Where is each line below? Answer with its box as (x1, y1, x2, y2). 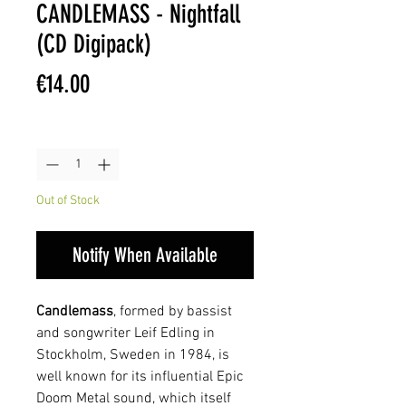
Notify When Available (72, 243, 217, 267)
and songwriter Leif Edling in (36, 324, 215, 343)
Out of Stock (36, 193, 100, 208)
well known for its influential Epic (36, 368, 244, 386)
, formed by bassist (113, 303, 232, 321)
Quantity (36, 124, 81, 140)
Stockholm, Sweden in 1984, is (36, 346, 229, 364)
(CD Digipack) (36, 29, 151, 59)
